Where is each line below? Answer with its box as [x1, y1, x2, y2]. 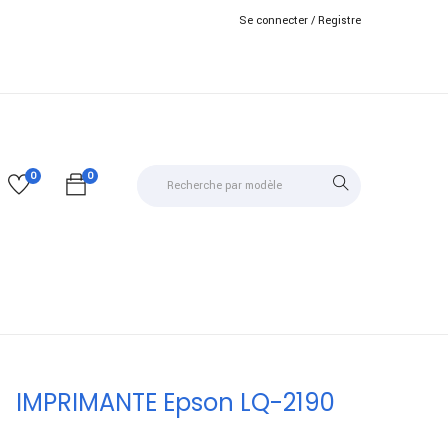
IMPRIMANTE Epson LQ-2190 [15, 386, 335, 419]
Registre [318, 13, 361, 28]
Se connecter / [239, 13, 315, 28]
